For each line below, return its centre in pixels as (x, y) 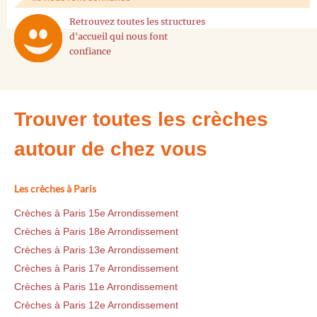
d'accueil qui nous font (119, 37)
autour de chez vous (111, 149)
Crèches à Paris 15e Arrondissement (96, 213)
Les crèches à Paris (55, 188)
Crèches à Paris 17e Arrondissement (96, 268)
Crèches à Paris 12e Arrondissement (96, 305)
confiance (90, 52)
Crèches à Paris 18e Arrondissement (96, 231)
